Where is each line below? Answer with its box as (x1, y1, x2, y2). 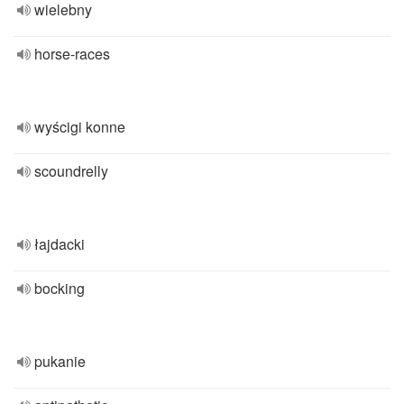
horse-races (34, 43, 110, 64)
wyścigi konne (34, 116, 125, 137)
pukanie (34, 351, 86, 372)
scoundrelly (34, 161, 108, 181)
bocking (34, 278, 85, 298)
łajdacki (34, 234, 85, 254)
